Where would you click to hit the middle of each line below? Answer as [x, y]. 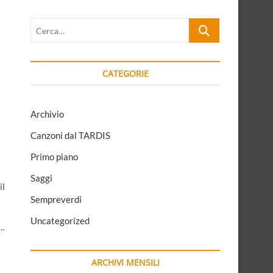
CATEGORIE [125, 74]
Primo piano [54, 157]
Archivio [47, 114]
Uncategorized [60, 221]
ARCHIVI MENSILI [125, 263]
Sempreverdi [56, 200]
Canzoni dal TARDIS [70, 136]
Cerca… [204, 25]
